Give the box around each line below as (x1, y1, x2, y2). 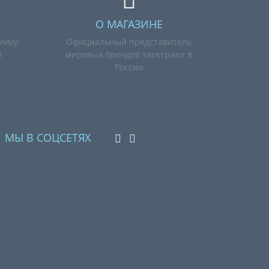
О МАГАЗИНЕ (95, 17, 163, 31)
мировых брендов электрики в (65, 49, 193, 60)
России (114, 61, 144, 73)
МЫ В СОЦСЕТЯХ (5, 130, 91, 145)
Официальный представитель (66, 36, 192, 47)
